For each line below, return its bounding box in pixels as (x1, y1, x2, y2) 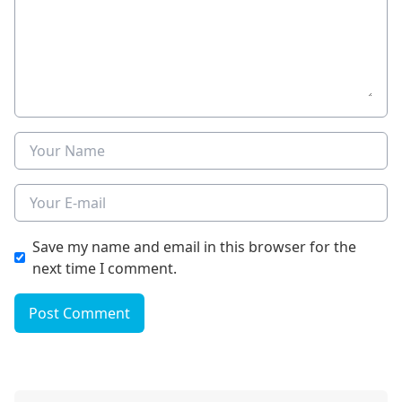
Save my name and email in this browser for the (32, 237, 357, 258)
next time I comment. (32, 258, 178, 279)
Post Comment (29, 303, 130, 324)
